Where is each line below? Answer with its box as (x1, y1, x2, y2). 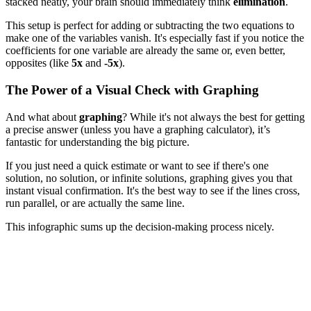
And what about (6, 110, 79, 123)
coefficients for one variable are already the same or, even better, (6, 44, 285, 57)
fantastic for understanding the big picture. (6, 135, 190, 148)
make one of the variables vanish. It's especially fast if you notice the (6, 32, 304, 44)
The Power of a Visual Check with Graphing (6, 83, 259, 97)
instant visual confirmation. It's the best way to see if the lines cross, (6, 184, 300, 196)
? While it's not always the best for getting (122, 110, 305, 123)
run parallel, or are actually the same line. (6, 196, 185, 209)
